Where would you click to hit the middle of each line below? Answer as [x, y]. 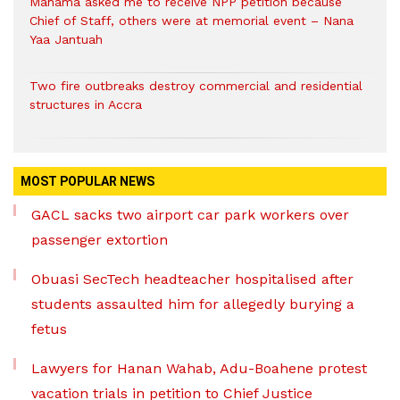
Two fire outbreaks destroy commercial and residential [196, 86]
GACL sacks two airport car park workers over [190, 215]
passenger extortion [100, 240]
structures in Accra [86, 105]
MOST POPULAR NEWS [87, 182]
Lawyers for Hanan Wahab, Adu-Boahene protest [199, 369]
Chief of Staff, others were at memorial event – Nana [192, 21]
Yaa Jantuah [66, 40]
